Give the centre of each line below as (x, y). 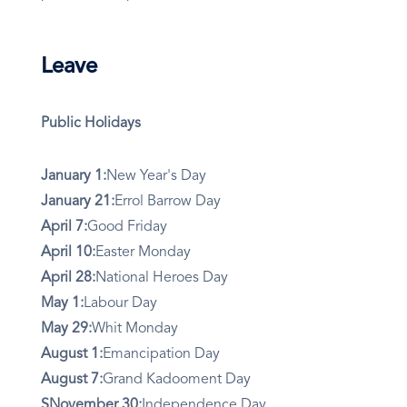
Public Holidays (91, 124)
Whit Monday (135, 329)
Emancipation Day (161, 355)
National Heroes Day (162, 278)
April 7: (64, 228)
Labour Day (120, 304)
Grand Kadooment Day (177, 380)
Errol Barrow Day (168, 202)
